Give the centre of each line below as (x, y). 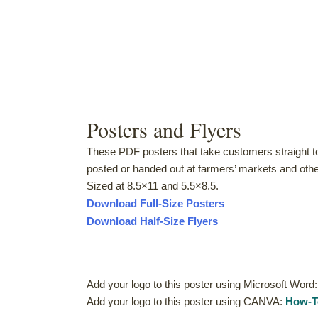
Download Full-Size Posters (155, 203)
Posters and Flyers (164, 129)
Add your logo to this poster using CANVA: (186, 301)
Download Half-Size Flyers (152, 221)
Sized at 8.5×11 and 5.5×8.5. (153, 185)
